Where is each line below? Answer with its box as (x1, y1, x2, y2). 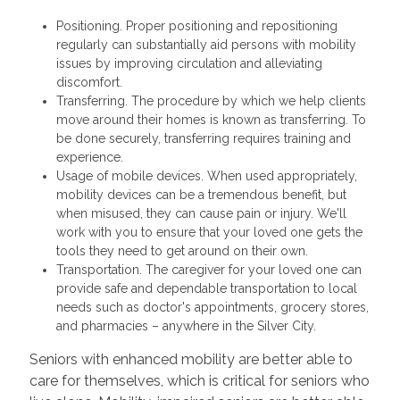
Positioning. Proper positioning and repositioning (55, 19, 337, 33)
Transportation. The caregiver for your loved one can (55, 262, 362, 277)
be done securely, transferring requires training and (55, 131, 351, 146)
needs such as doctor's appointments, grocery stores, (55, 300, 369, 314)
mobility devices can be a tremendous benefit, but (55, 187, 346, 202)
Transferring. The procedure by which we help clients (55, 94, 366, 108)
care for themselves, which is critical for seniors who (29, 372, 370, 389)
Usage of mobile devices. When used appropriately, (55, 169, 357, 183)
